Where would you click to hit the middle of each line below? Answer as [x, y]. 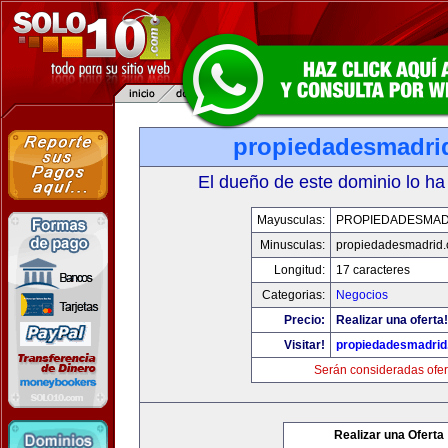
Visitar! [304, 345]
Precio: [304, 320]
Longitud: [299, 270]
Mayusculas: [291, 220]
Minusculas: [292, 245]
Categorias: [293, 295]
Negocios [362, 295]
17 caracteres [373, 270]
